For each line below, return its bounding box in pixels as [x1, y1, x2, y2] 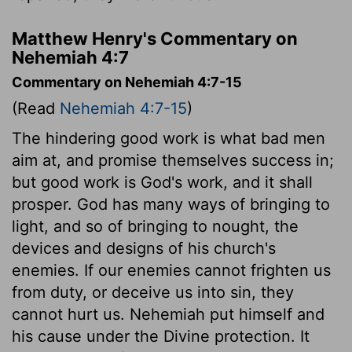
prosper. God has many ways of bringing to [12, 194, 330, 214]
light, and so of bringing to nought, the [12, 216, 299, 236]
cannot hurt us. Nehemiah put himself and [12, 304, 324, 324]
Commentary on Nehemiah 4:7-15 [12, 73, 242, 90]
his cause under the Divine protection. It [12, 326, 310, 346]
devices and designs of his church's [12, 238, 276, 258]
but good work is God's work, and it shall [12, 172, 313, 192]
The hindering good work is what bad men [12, 128, 325, 148]
